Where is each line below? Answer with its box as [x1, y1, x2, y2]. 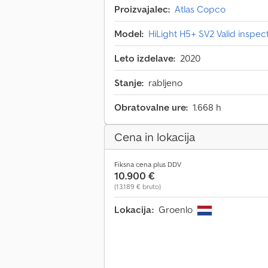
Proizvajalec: [114, 3, 170, 16]
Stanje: [114, 77, 144, 89]
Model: [114, 28, 144, 40]
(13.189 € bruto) [114, 182, 161, 191]
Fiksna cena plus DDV [114, 160, 181, 169]
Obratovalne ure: [114, 101, 188, 114]
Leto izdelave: [114, 52, 175, 65]
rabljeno [148, 77, 182, 89]
